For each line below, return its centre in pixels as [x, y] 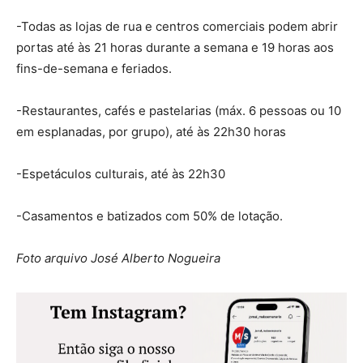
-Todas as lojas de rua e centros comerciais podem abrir [177, 27]
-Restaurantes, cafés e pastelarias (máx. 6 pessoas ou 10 [179, 111]
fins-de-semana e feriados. [94, 69]
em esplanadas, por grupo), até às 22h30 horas [151, 132]
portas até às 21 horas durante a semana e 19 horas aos [175, 48]
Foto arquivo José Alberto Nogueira [118, 258]
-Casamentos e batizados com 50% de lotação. [149, 216]
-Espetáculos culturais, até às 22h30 [121, 174]
